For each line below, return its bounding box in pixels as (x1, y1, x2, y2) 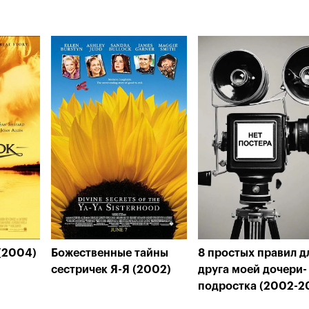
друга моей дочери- (198, 264, 307, 275)
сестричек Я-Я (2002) (51, 264, 171, 275)
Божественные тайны (51, 248, 168, 259)
